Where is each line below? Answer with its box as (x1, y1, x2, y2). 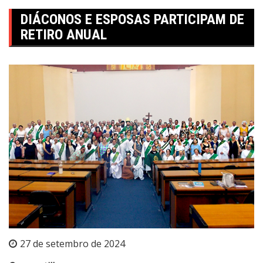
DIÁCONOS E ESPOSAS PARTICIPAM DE (21, 11, 244, 28)
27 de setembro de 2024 (20, 237, 125, 250)
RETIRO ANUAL (21, 26, 107, 43)
